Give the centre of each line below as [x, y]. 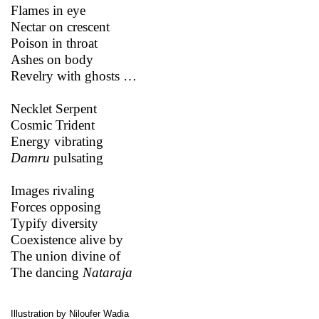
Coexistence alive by [67, 239]
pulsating [77, 157]
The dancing [47, 272]
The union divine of [66, 256]
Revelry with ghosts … [74, 75]
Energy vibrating [57, 141]
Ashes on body [52, 59]
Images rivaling [53, 190]
